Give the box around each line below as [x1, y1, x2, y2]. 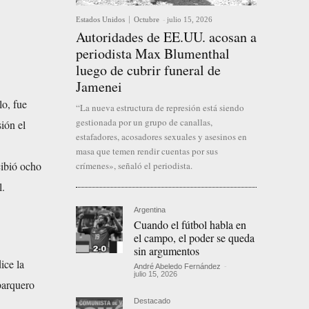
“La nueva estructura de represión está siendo [76, 101, 244, 114]
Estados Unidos [76, 15, 125, 24]
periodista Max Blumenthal [76, 44, 230, 63]
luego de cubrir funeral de [76, 61, 221, 80]
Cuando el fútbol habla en [134, 217, 247, 232]
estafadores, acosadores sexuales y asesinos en [76, 130, 247, 143]
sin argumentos [134, 243, 200, 259]
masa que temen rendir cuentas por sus [76, 145, 218, 158]
